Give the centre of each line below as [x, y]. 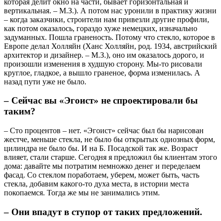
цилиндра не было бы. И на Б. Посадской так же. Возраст [101, 148]
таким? [20, 111]
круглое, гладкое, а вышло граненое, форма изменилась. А [102, 73]
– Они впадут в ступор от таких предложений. [103, 212]
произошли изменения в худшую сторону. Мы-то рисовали [103, 64]
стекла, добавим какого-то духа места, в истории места [96, 184]
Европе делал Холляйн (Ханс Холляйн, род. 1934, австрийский [110, 46]
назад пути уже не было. [45, 81]
